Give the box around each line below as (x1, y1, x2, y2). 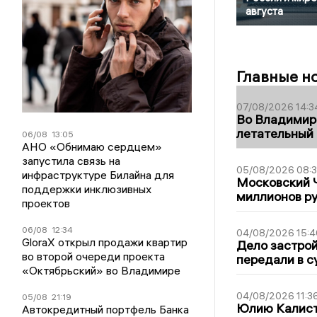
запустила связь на (22, 154, 121, 168)
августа (245, 4, 283, 18)
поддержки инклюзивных (22, 182, 152, 196)
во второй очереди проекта (22, 249, 166, 263)
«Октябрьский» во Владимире (22, 263, 181, 277)
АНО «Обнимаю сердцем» (22, 139, 163, 154)
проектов (22, 196, 71, 210)
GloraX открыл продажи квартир (22, 235, 188, 249)
